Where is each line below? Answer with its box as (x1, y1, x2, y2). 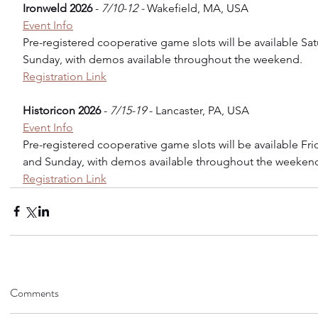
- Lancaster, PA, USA (146, 103, 249, 117)
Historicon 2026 (23, 103, 101, 117)
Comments (10, 284, 59, 301)
